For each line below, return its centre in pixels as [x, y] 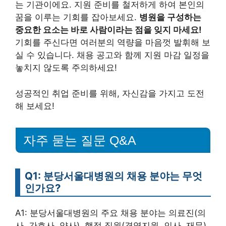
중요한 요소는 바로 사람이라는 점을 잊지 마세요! [108, 30]
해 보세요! [35, 106]
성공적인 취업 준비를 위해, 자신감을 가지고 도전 [110, 93]
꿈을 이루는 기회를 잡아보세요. [77, 17]
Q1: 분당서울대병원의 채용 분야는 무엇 [114, 176]
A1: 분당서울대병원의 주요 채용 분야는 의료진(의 [110, 213]
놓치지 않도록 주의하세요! [66, 68]
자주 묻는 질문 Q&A [80, 140]
